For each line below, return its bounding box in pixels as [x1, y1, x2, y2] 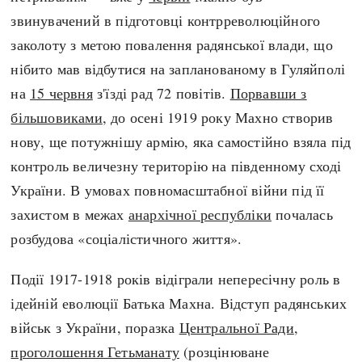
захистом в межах [11, 204, 128, 224]
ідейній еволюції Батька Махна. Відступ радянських [11, 293, 347, 313]
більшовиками [11, 107, 103, 127]
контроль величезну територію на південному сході [11, 155, 342, 175]
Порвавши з [229, 82, 307, 103]
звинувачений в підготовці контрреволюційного [11, 10, 321, 30]
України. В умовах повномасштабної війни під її [11, 179, 325, 200]
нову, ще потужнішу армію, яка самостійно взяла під [11, 131, 351, 151]
